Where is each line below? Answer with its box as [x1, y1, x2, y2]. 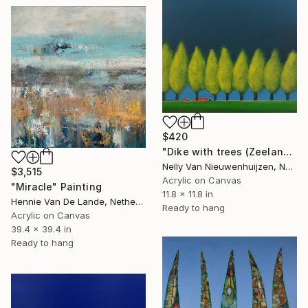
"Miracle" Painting [11, 180, 102, 192]
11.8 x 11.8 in [162, 188, 213, 199]
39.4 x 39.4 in [11, 223, 71, 234]
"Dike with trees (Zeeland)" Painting [283, 145, 292, 157]
